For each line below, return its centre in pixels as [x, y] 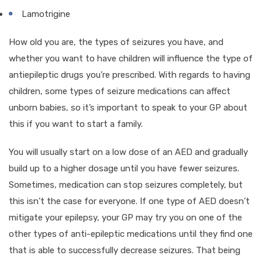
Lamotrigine [46, 14]
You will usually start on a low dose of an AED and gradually [128, 152]
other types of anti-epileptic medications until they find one [131, 234]
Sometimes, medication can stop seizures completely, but [126, 185]
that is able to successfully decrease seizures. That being [125, 250]
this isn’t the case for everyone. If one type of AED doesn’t [129, 201]
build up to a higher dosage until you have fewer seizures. [124, 168]
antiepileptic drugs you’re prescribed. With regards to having [130, 75]
